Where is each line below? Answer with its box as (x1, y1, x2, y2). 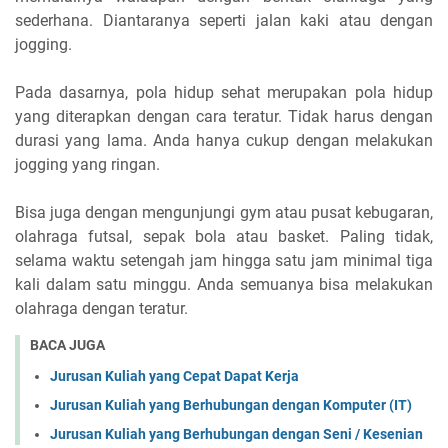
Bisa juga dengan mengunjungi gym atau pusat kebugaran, (15, 203, 433, 223)
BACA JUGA (30, 337, 105, 354)
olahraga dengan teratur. (15, 299, 188, 319)
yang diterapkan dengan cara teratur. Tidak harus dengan (15, 107, 433, 127)
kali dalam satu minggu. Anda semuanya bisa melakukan (15, 275, 433, 295)
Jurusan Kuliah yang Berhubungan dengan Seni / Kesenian (50, 425, 423, 442)
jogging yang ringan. (15, 155, 160, 175)
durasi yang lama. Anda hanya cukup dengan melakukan (15, 131, 433, 151)
